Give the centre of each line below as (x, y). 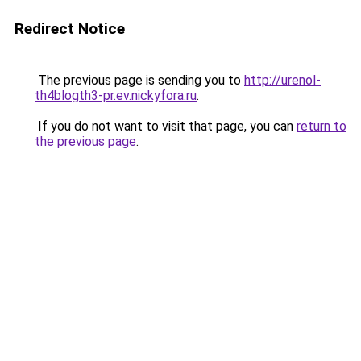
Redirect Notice (70, 29)
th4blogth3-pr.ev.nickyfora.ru (116, 95)
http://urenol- (282, 80)
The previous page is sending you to (139, 80)
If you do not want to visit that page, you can (166, 126)
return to (322, 126)
